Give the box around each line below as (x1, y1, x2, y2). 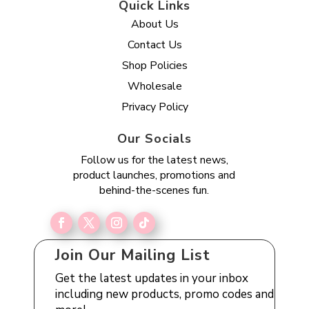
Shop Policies (121, 57, 188, 73)
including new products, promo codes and (55, 286, 275, 302)
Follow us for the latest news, (80, 152, 228, 168)
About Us (130, 16, 179, 32)
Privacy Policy (121, 99, 188, 114)
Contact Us (127, 37, 182, 52)
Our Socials (117, 130, 192, 147)
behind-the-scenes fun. (99, 182, 210, 198)
